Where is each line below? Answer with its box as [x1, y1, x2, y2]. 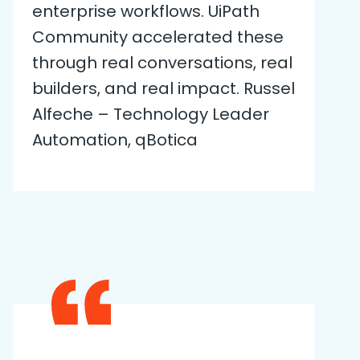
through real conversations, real [32, 51, 292, 74]
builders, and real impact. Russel [32, 76, 295, 100]
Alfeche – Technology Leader [32, 102, 269, 125]
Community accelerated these [32, 25, 284, 48]
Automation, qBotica [32, 128, 198, 151]
